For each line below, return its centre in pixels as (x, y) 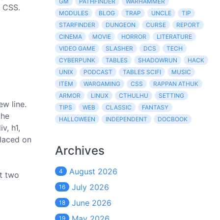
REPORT (188, 25)
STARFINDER (77, 25)
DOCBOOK (173, 119)
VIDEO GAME (77, 48)
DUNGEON (121, 25)
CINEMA (70, 37)
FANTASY (155, 107)
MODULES (74, 13)
